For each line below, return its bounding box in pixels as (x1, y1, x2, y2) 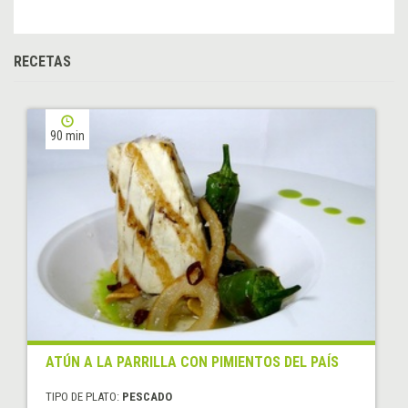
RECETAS (14, 52, 71, 70)
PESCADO (122, 390, 172, 404)
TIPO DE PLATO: (46, 390, 122, 404)
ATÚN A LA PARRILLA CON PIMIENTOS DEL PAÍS (46, 353, 339, 372)
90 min (50, 127, 85, 143)
